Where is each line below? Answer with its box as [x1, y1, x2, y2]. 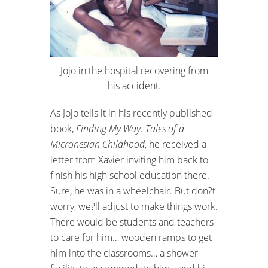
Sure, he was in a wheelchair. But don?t [50, 184, 215, 197]
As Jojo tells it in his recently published [50, 106, 212, 120]
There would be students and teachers [50, 215, 214, 229]
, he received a [145, 137, 206, 151]
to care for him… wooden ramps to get [50, 230, 212, 244]
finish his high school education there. [50, 168, 209, 182]
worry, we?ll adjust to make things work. [50, 199, 218, 213]
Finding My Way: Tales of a [76, 121, 184, 135]
